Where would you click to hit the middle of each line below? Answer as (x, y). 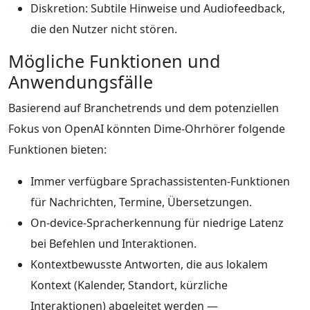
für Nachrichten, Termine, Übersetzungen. (141, 202)
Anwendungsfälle (81, 81)
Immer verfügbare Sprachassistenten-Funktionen (160, 181)
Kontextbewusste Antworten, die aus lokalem (149, 264)
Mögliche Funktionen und (115, 61)
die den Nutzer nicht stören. (104, 29)
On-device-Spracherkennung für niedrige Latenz (157, 222)
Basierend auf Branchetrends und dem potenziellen (144, 108)
